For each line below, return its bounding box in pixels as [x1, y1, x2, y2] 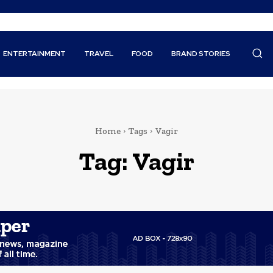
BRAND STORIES [171, 49, 231, 59]
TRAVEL [84, 49, 114, 59]
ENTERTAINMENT [3, 49, 66, 59]
